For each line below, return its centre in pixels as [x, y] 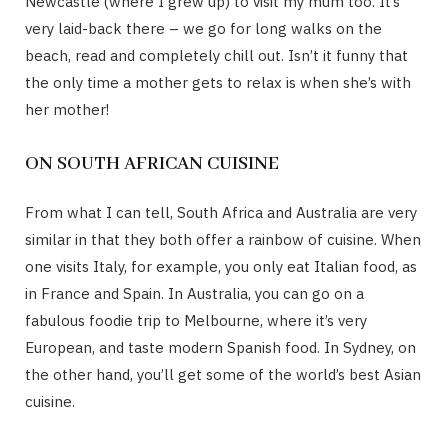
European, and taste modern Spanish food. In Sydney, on [220, 347]
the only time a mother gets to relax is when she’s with [218, 82]
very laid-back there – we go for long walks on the [203, 28]
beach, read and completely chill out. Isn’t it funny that [216, 55]
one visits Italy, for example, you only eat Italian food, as [221, 266]
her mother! [67, 109]
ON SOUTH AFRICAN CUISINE [152, 163]
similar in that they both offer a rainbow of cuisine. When [223, 239]
